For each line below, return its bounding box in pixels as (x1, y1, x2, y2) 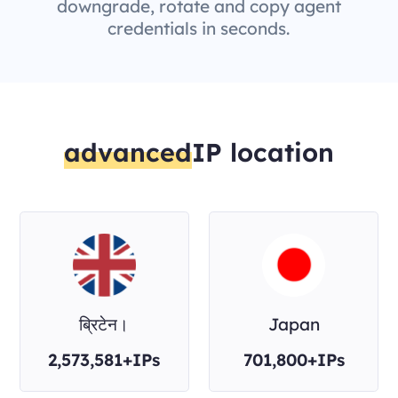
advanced (64, 135, 192, 168)
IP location (192, 135, 334, 168)
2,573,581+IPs (48, 348, 161, 370)
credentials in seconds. (107, 18, 291, 40)
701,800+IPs (243, 348, 345, 370)
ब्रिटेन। (79, 314, 130, 336)
